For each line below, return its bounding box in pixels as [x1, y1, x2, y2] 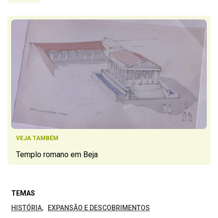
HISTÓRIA [11, 204, 42, 212]
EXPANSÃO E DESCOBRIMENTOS [48, 204, 150, 212]
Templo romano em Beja [16, 150, 98, 160]
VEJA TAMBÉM [16, 135, 58, 142]
